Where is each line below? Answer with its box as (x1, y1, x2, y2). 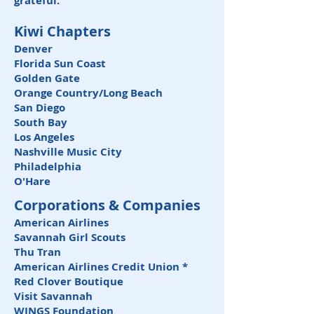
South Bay (14, 115, 70, 130)
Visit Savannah (14, 289, 95, 303)
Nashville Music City (14, 144, 125, 159)
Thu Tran (14, 245, 64, 259)
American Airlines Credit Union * (14, 259, 188, 274)
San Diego (14, 100, 68, 115)
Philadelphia (14, 159, 84, 174)
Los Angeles (14, 130, 77, 144)
